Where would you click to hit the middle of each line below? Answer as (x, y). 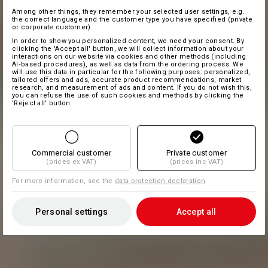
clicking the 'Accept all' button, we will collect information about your (128, 49)
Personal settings (72, 212)
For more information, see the (64, 181)
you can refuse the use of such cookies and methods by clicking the (128, 95)
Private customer (197, 153)
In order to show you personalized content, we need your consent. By (128, 41)
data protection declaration (160, 181)
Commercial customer (71, 153)
